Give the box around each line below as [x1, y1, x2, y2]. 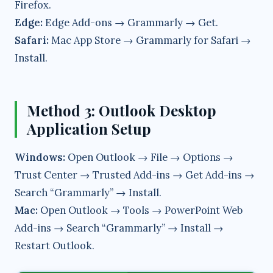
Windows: [15, 151, 65, 165]
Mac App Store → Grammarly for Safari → [49, 34, 251, 48]
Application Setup [27, 119, 151, 139]
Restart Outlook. [15, 239, 94, 253]
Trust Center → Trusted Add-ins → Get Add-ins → [15, 168, 255, 182]
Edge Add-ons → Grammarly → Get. [43, 16, 218, 30]
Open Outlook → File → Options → [65, 151, 233, 165]
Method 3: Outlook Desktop [27, 101, 216, 121]
